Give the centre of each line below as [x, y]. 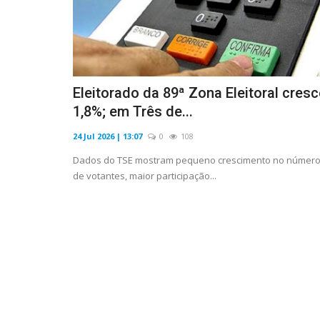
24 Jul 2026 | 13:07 [107, 136]
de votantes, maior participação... [145, 176]
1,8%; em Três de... [133, 112]
